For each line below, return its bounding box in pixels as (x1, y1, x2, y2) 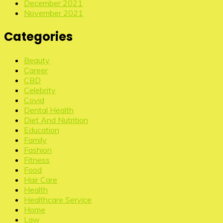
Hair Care (24, 174, 57, 185)
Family (24, 134, 47, 145)
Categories (4, 28, 73, 45)
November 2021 (24, 8, 83, 18)
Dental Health (24, 105, 74, 115)
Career (24, 65, 48, 75)
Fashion (24, 144, 52, 155)
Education (24, 124, 59, 135)
